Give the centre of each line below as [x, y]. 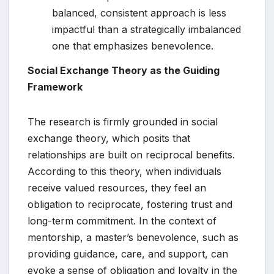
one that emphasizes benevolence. [133, 46]
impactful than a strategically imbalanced [146, 30]
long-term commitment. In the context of [122, 220]
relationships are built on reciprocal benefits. [131, 154]
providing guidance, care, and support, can [128, 254]
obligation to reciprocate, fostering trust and [130, 204]
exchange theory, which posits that [109, 138]
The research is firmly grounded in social [123, 121]
